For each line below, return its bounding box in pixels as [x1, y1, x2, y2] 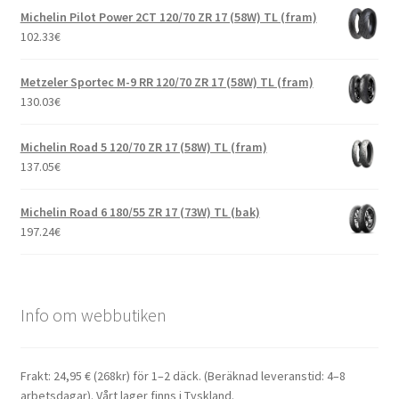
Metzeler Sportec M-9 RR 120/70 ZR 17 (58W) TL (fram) [20, 74, 313, 91]
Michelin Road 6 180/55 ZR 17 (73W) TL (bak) [20, 204, 260, 221]
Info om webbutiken [20, 304, 167, 327]
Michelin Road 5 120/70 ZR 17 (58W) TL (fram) [20, 139, 267, 156]
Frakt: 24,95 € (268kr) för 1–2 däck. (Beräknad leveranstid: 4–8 [20, 367, 346, 384]
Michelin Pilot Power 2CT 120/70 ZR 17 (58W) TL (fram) [20, 9, 317, 26]
